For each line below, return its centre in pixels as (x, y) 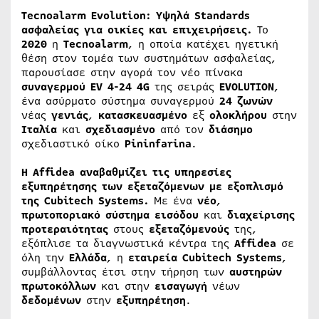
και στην (125, 286)
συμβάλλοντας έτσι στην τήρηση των (125, 272)
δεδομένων (51, 300)
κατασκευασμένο (143, 115)
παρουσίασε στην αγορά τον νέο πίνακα (132, 73)
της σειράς (184, 87)
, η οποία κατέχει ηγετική (203, 44)
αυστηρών (256, 272)
